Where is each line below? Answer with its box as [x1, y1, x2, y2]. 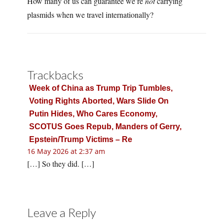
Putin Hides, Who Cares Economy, [29, 110, 157, 118]
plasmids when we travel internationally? [27, 9, 153, 20]
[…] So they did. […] [27, 158, 94, 169]
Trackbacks [27, 68, 83, 82]
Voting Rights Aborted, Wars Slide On [29, 97, 169, 106]
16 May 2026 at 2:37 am [27, 147, 105, 156]
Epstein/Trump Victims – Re [29, 135, 132, 144]
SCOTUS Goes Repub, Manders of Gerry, [29, 122, 182, 131]
